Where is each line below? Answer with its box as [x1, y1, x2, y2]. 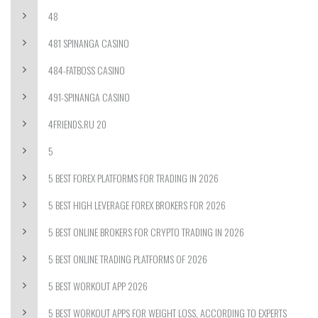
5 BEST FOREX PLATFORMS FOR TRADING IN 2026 [48, 170, 219, 185]
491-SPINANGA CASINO [48, 89, 130, 104]
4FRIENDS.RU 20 [48, 116, 106, 131]
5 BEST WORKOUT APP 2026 [48, 278, 148, 293]
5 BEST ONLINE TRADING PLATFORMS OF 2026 [48, 251, 207, 266]
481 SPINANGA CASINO [48, 35, 129, 50]
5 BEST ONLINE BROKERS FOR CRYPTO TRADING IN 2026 [48, 224, 244, 239]
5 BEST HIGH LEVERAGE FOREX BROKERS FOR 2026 [48, 197, 226, 212]
